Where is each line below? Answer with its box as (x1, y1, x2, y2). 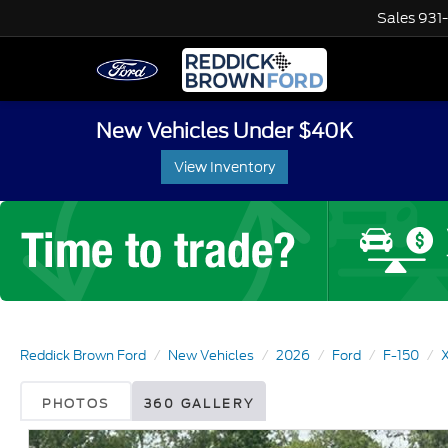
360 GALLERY (144, 395, 255, 412)
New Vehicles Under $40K (95, 116, 353, 145)
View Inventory (173, 157, 275, 177)
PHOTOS (42, 395, 110, 412)
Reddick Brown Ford (20, 346, 146, 365)
